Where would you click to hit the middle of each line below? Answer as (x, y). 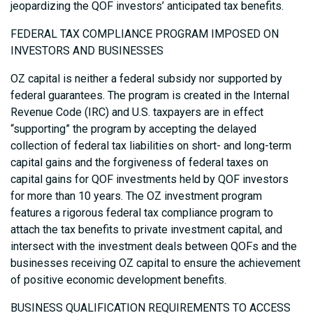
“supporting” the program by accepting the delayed (133, 129)
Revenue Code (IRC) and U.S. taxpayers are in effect (137, 112)
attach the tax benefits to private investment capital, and (146, 230)
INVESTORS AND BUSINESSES (87, 51)
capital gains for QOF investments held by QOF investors (150, 180)
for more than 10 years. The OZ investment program (136, 196)
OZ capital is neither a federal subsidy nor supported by (146, 79)
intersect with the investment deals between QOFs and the (154, 247)
